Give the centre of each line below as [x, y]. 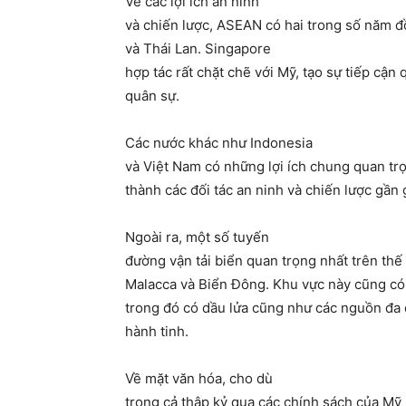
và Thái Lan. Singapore [198, 49]
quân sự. [152, 96]
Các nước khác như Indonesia [219, 143]
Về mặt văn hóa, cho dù [199, 379]
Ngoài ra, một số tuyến [197, 237]
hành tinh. [157, 332]
